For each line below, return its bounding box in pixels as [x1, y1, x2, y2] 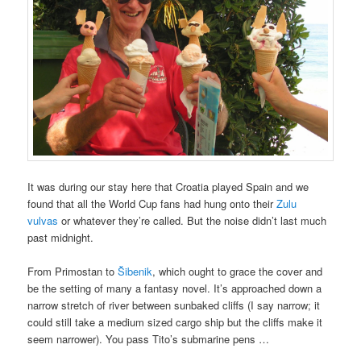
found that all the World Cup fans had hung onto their [27, 196, 277, 212]
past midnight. [27, 230, 94, 246]
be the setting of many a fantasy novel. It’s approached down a [27, 280, 322, 297]
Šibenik [118, 263, 153, 280]
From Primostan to [27, 263, 118, 280]
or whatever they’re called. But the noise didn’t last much [58, 213, 327, 229]
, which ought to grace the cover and [152, 263, 323, 280]
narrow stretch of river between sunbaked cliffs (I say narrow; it [27, 297, 321, 313]
